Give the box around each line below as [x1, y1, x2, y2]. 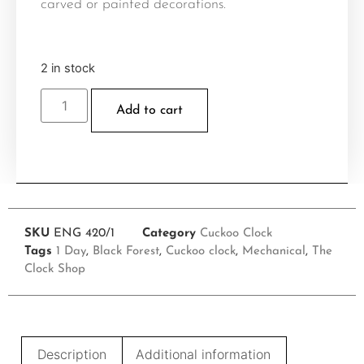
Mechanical [242, 245, 305, 258]
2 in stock [41, 61, 95, 76]
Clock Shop [24, 263, 85, 276]
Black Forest [93, 245, 159, 258]
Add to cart [116, 104, 184, 118]
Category [142, 227, 196, 240]
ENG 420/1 [54, 227, 115, 240]
